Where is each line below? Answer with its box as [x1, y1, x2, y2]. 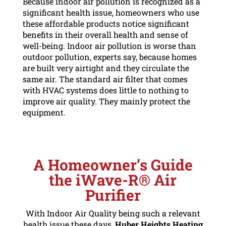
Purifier [85, 185, 141, 205]
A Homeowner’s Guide [33, 154, 193, 175]
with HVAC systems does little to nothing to [22, 84, 189, 95]
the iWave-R [49, 169, 139, 190]
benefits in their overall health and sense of [22, 29, 188, 40]
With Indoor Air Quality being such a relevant [25, 207, 200, 218]
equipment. [22, 106, 66, 118]
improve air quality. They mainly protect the [22, 95, 190, 106]
